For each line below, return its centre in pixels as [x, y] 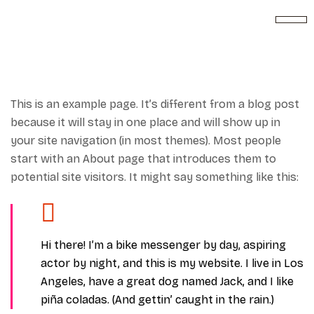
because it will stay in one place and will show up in [145, 122]
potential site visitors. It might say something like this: [155, 177]
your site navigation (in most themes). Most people [146, 141]
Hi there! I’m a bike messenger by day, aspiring [163, 245]
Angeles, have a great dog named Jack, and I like [167, 281]
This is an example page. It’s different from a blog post [155, 104]
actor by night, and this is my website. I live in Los [172, 263]
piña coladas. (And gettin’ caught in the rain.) [157, 300]
